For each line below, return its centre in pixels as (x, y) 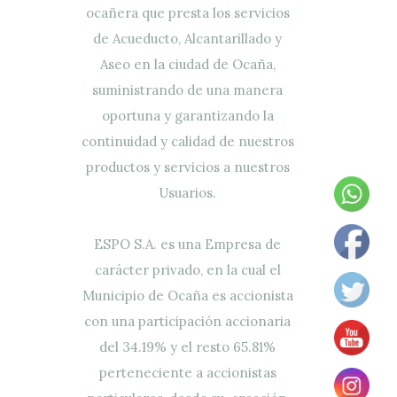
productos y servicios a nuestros (187, 167)
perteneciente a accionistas (187, 372)
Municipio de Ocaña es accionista (187, 295)
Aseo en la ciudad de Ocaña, (187, 64)
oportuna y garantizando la (187, 115)
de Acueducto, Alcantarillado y (187, 38)
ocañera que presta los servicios (187, 12)
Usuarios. (187, 192)
